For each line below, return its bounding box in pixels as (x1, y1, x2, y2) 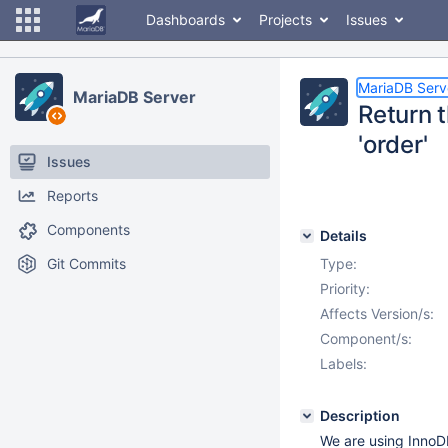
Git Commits (47, 255, 126, 272)
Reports (47, 187, 98, 204)
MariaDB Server (73, 87, 196, 107)
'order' (358, 130, 428, 159)
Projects (259, 11, 312, 28)
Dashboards (146, 11, 225, 28)
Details (320, 227, 367, 244)
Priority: (320, 280, 370, 297)
